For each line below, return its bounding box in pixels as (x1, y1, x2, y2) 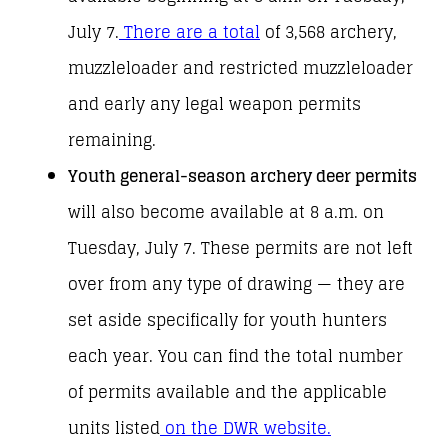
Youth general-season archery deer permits (68, 161, 417, 191)
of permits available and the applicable (68, 377, 387, 407)
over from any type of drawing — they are (68, 269, 405, 299)
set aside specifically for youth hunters (68, 305, 387, 335)
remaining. (68, 125, 166, 155)
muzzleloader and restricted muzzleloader (68, 53, 413, 83)
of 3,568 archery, (260, 17, 397, 47)
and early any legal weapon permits (68, 89, 361, 119)
